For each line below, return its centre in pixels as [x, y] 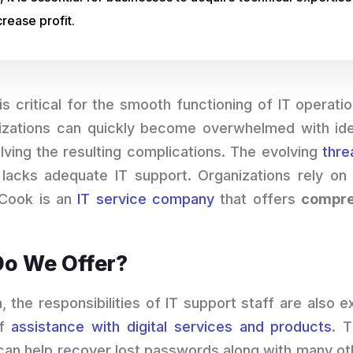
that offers [258, 199]
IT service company [146, 199]
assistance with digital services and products [172, 327]
